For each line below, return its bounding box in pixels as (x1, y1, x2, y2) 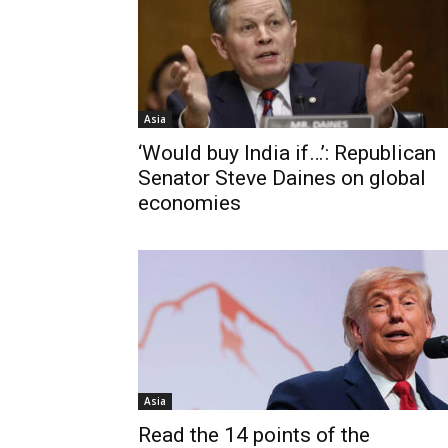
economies (138, 191, 241, 215)
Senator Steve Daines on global (138, 166, 426, 190)
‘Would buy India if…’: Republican (138, 141, 436, 165)
